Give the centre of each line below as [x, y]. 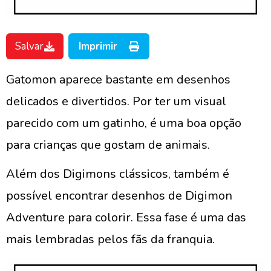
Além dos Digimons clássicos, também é [118, 174]
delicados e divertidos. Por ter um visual [116, 101]
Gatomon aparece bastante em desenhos [118, 80]
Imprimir [98, 46]
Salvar [29, 46]
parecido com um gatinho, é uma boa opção [124, 123]
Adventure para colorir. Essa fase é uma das [126, 217]
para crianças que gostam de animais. [108, 145]
